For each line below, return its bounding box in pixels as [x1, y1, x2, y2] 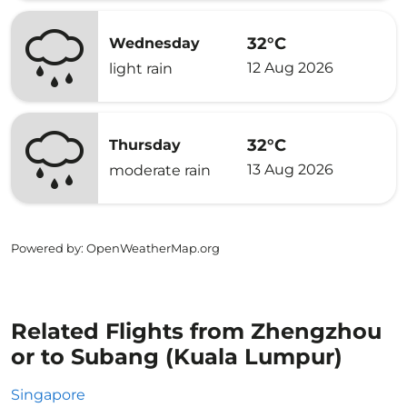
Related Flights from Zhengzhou [11, 318, 382, 344]
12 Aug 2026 [247, 58, 333, 76]
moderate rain [109, 162, 211, 179]
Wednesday [109, 35, 200, 52]
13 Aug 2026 [247, 160, 333, 178]
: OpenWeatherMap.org [81, 241, 220, 255]
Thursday [109, 136, 181, 154]
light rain [109, 60, 173, 77]
